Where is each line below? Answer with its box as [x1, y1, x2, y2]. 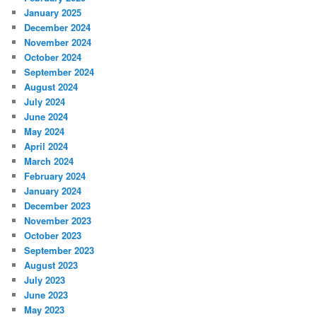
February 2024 [24, 169, 86, 183]
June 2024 [24, 110, 69, 124]
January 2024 [24, 184, 82, 198]
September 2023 [24, 243, 95, 258]
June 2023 [24, 288, 69, 302]
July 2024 [24, 95, 66, 109]
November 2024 [24, 35, 92, 50]
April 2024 [24, 139, 69, 154]
